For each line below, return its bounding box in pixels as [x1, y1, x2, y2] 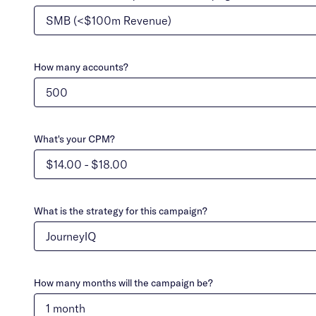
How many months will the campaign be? [34, 276, 213, 289]
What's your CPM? [34, 133, 115, 145]
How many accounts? [34, 61, 128, 73]
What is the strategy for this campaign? [34, 205, 207, 217]
